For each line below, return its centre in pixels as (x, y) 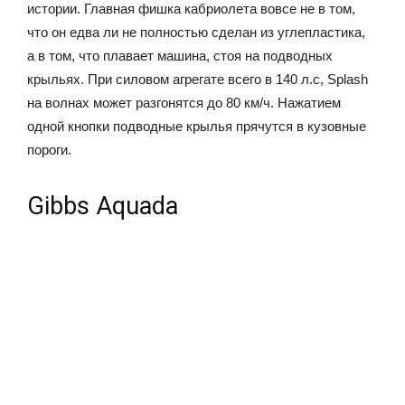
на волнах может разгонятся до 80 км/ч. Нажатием (184, 102)
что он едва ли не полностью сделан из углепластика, (196, 32)
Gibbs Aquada (103, 206)
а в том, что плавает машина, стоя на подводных (180, 55)
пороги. (49, 149)
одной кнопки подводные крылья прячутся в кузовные (197, 126)
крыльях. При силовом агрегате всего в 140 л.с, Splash (198, 79)
